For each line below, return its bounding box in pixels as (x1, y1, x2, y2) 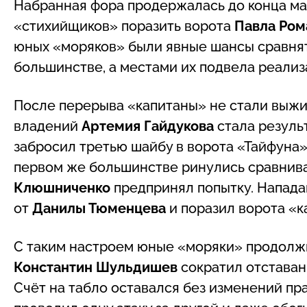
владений (14, 117, 82, 134)
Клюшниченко (14, 179, 114, 196)
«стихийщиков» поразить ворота (14, 17, 234, 34)
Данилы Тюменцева (32, 199, 166, 217)
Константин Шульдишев (14, 258, 181, 275)
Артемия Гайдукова (82, 117, 214, 134)
